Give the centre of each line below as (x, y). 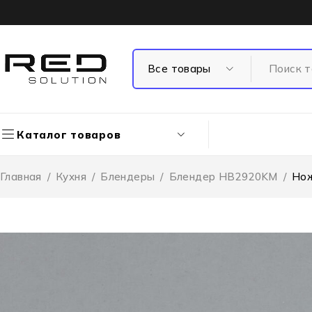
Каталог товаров (69, 134)
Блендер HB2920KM (223, 177)
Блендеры (128, 177)
